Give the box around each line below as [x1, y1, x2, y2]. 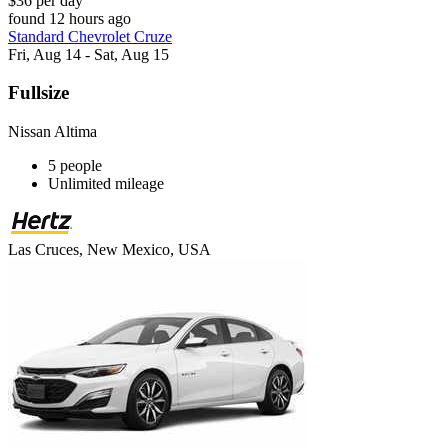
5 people [48, 157, 102, 175]
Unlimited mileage [48, 175, 164, 193]
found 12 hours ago [8, 9, 131, 27]
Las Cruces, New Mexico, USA [8, 241, 211, 259]
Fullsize [8, 82, 69, 104]
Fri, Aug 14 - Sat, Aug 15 [8, 45, 169, 63]
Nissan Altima [8, 123, 97, 141]
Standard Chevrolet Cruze [8, 27, 172, 45]
